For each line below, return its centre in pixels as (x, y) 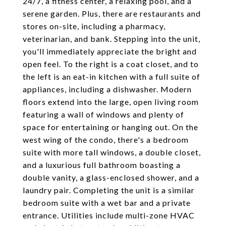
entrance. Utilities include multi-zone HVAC (109, 215)
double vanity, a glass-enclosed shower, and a (111, 177)
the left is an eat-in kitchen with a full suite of (111, 76)
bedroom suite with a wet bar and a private (107, 203)
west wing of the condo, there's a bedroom (106, 139)
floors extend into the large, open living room (111, 102)
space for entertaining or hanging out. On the (110, 127)
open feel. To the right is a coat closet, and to (111, 64)
